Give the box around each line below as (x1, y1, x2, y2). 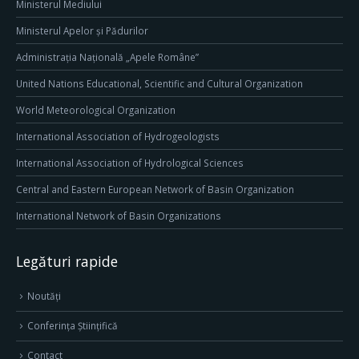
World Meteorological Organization (16, 103, 175, 117)
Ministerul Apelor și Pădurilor (16, 24, 148, 38)
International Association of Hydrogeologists (16, 130, 220, 143)
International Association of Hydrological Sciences (16, 156, 244, 170)
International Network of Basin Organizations (16, 209, 221, 223)
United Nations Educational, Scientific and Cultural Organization (16, 77, 303, 91)
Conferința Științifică (27, 319, 118, 333)
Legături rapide (16, 252, 118, 272)
